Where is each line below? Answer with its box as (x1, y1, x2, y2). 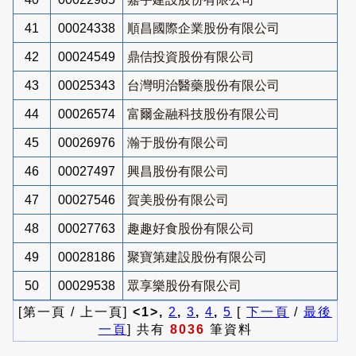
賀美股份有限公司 (127, 192, 229, 207)
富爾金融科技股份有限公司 (127, 106, 280, 121)
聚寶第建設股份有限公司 (127, 250, 267, 264)
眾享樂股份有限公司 (127, 278, 242, 292)
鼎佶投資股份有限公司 (127, 49, 254, 64)
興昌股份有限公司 (127, 164, 229, 178)
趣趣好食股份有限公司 (127, 221, 254, 235)
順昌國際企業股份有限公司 (127, 21, 280, 35)
